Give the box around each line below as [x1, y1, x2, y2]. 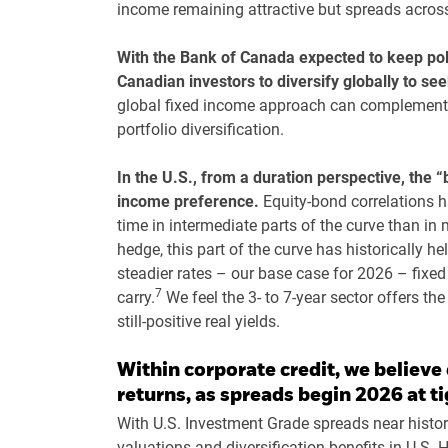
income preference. [117, 191, 259, 211]
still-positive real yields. [117, 311, 280, 331]
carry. [117, 287, 155, 307]
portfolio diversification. [117, 119, 284, 139]
